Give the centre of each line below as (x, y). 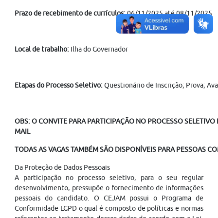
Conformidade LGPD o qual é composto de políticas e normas (109, 208)
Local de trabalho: (42, 49)
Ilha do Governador (99, 49)
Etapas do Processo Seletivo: (59, 85)
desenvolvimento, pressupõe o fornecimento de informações (109, 188)
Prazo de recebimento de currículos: (70, 13)
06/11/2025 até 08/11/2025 (169, 13)
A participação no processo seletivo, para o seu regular (109, 178)
